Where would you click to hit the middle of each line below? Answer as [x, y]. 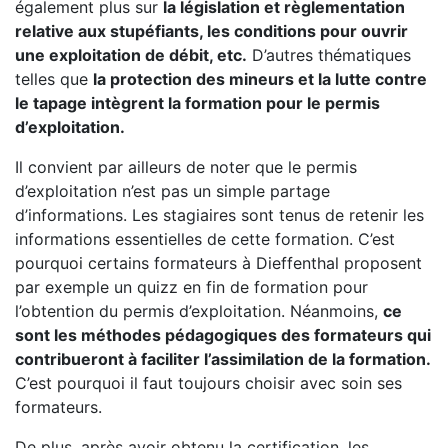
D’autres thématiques [329, 55]
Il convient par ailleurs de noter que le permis [186, 167]
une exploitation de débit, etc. [131, 55]
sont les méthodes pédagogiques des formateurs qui [223, 335]
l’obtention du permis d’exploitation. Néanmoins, [199, 311]
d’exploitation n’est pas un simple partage [172, 191]
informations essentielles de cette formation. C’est [205, 239]
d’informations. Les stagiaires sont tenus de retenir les [219, 215]
